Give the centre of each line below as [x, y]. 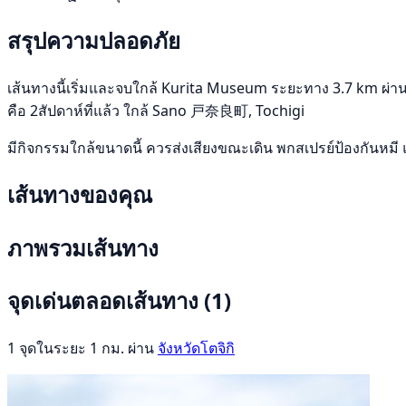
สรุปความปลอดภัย [94, 40]
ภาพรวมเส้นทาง [83, 247]
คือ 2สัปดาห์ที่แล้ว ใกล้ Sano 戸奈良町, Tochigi [156, 110]
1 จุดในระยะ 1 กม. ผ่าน [82, 348]
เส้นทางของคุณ [80, 194]
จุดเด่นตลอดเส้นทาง [106, 301]
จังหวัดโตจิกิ [196, 348]
